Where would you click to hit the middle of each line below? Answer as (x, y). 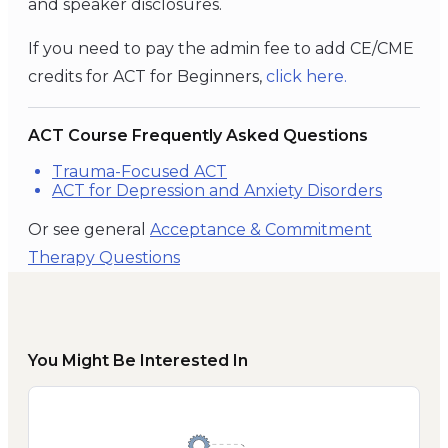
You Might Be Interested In (138, 360)
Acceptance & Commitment (261, 229)
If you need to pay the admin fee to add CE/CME (221, 49)
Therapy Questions (104, 257)
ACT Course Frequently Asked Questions (198, 136)
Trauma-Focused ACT (139, 171)
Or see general (87, 229)
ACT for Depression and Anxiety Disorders (217, 190)
